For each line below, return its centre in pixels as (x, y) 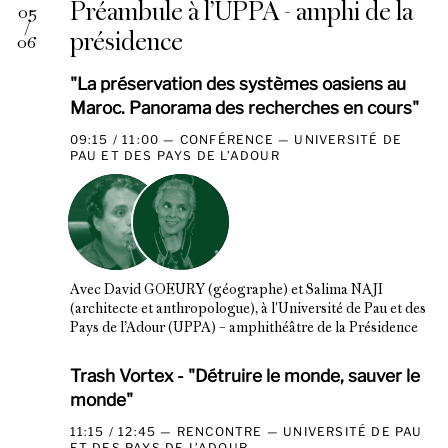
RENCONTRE (219, 432)
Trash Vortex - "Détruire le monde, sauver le (244, 376)
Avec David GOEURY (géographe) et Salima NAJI (226, 291)
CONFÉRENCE (226, 139)
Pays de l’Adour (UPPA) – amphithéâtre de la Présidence (243, 329)
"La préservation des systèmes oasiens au (237, 83)
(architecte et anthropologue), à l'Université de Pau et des (247, 310)
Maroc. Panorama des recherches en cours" (244, 107)
